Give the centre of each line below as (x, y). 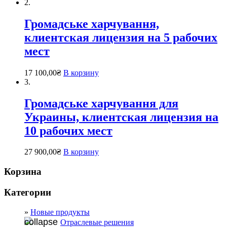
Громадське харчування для (101, 103)
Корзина (23, 172)
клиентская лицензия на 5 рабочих (121, 37)
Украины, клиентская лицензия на (121, 117)
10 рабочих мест (68, 130)
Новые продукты (60, 212)
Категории (28, 192)
